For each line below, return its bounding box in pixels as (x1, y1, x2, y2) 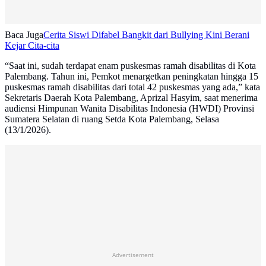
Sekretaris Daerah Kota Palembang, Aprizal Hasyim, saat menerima (5, 93, 258, 103)
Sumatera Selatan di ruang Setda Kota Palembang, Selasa (5, 114, 219, 125)
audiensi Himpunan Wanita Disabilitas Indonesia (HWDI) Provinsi (5, 103, 254, 114)
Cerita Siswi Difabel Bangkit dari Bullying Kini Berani (43, 30, 249, 40)
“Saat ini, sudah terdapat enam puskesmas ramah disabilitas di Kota (5, 61, 256, 71)
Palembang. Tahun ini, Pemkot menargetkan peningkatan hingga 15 (5, 71, 258, 82)
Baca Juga (5, 30, 43, 40)
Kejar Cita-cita (5, 40, 59, 51)
